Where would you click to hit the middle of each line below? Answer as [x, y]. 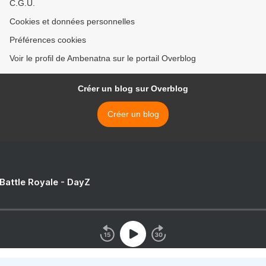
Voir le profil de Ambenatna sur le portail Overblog [103, 58]
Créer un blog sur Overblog [133, 88]
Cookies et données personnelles [72, 21]
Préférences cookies [48, 39]
